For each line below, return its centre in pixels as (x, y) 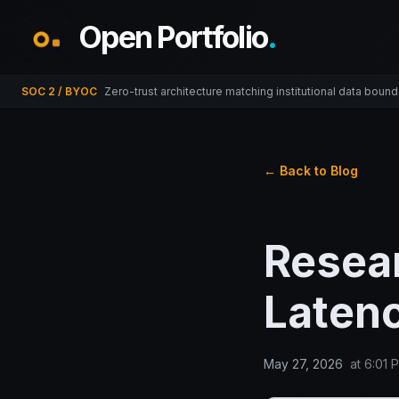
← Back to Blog (311, 171)
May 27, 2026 (303, 363)
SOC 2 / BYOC (59, 91)
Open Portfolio (173, 37)
